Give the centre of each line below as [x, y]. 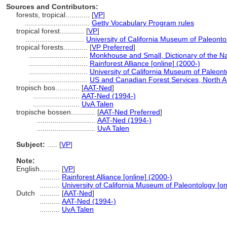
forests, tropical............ [54, 15]
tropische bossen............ [57, 112]
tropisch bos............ [49, 88]
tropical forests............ [53, 47]
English [28, 169]
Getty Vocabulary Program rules [143, 23]
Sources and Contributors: [52, 7]
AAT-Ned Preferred [130, 112]
